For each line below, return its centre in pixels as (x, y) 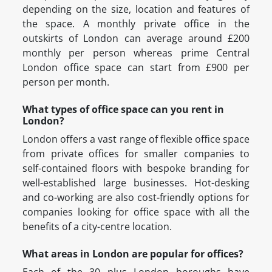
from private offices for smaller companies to (136, 154)
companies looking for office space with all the (136, 212)
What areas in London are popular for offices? (133, 254)
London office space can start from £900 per (136, 68)
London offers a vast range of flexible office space (136, 139)
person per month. (66, 82)
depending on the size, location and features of (136, 9)
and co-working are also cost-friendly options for (136, 198)
